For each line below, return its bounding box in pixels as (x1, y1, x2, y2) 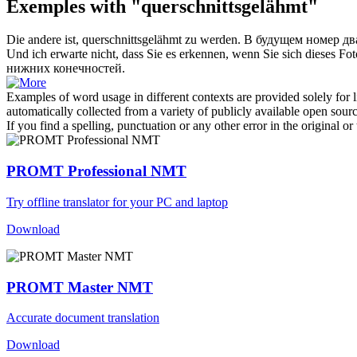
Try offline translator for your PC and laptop (6, 194, 228, 209)
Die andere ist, (6, 33, 82, 47)
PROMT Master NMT (6, 278, 153, 296)
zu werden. (182, 33, 241, 47)
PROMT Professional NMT (6, 163, 186, 180)
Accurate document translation (6, 311, 159, 325)
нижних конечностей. (6, 61, 125, 76)
